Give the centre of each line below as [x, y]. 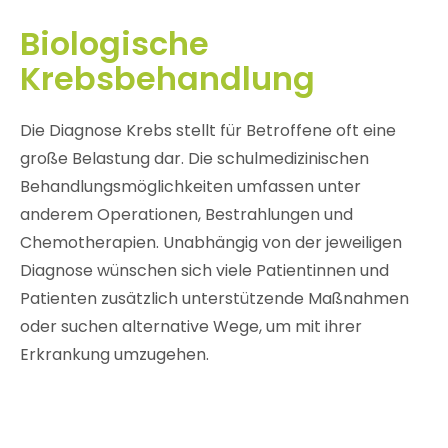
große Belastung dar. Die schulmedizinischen [194, 159]
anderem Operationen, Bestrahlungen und [186, 215]
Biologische [114, 43]
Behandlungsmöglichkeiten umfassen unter [190, 187]
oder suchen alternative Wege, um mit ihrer [190, 327]
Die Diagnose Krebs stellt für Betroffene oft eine [207, 131]
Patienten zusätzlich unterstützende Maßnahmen [214, 299]
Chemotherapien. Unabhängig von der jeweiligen [210, 243]
